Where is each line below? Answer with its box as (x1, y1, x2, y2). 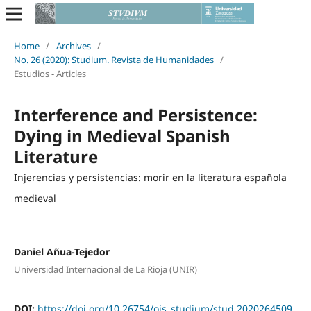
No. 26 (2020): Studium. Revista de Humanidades (13, 53, 214, 66)
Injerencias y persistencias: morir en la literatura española (13, 170, 287, 184)
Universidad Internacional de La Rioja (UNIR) (13, 263, 197, 276)
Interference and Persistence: (13, 103, 258, 126)
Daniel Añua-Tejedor (13, 244, 110, 258)
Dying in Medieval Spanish (13, 124, 230, 147)
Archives (56, 39, 91, 52)
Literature (13, 144, 98, 168)
